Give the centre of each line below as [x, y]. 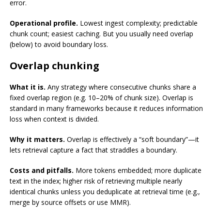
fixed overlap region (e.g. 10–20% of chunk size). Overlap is [101, 98]
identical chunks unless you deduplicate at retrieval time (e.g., [105, 192]
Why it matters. [37, 139]
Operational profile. [44, 23]
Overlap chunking [54, 66]
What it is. [28, 87]
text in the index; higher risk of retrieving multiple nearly [96, 181]
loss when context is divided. [54, 119]
